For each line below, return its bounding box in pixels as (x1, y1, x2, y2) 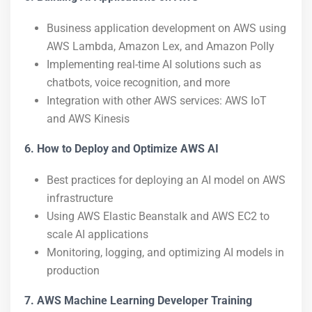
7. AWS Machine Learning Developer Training (24, 294, 252, 307)
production (47, 264, 100, 277)
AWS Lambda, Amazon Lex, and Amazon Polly (47, 40, 274, 53)
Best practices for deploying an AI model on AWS (47, 173, 286, 187)
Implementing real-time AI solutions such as (47, 58, 261, 71)
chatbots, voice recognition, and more (47, 76, 230, 89)
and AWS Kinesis (47, 112, 130, 125)
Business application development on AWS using (47, 22, 286, 35)
